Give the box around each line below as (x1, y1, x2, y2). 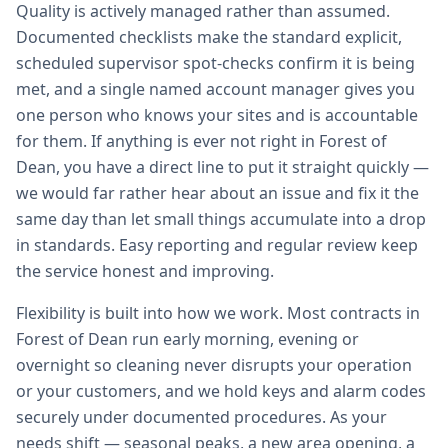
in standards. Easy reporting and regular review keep (16, 234, 418, 256)
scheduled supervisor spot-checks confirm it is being (16, 52, 415, 74)
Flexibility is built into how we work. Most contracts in (16, 302, 420, 324)
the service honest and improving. (16, 260, 274, 282)
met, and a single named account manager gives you (16, 78, 415, 100)
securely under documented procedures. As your (16, 406, 387, 428)
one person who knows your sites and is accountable (16, 104, 418, 126)
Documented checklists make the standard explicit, (16, 26, 402, 48)
